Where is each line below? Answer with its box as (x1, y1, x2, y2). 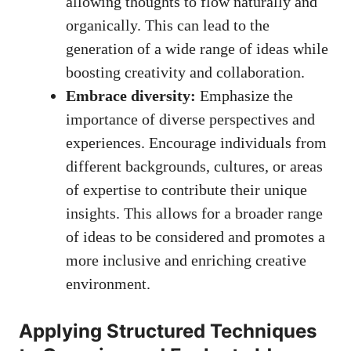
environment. (66, 275, 150, 293)
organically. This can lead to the (66, 16, 270, 34)
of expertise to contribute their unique (66, 181, 307, 199)
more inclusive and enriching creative (66, 251, 306, 270)
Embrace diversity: (66, 87, 196, 105)
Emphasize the (196, 87, 293, 105)
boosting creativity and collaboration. (66, 63, 305, 81)
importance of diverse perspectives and (66, 110, 315, 128)
